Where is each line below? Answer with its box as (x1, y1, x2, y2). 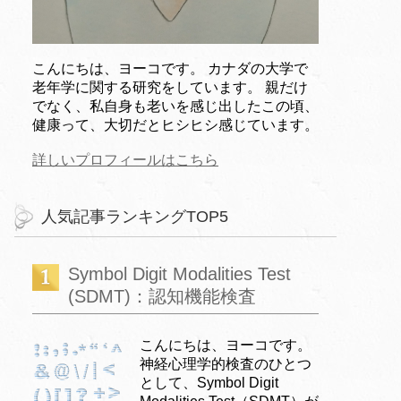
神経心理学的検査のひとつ (140, 355, 311, 371)
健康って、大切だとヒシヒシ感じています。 (32, 116, 319, 132)
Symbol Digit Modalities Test (68, 263, 291, 284)
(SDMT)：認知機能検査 (68, 286, 256, 306)
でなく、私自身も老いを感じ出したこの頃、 (32, 98, 319, 114)
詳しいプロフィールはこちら (32, 151, 218, 167)
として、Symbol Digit (140, 374, 278, 390)
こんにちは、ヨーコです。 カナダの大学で (32, 60, 308, 76)
